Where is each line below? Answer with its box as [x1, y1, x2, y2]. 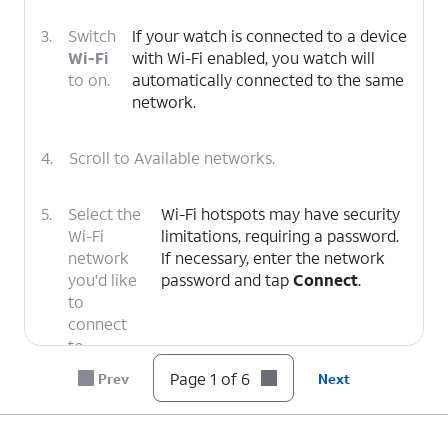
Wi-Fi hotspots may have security [160, 203, 400, 224]
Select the [68, 203, 141, 224]
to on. [68, 69, 110, 90]
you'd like [68, 269, 137, 290]
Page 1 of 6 [170, 367, 251, 389]
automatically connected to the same [132, 69, 404, 90]
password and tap [160, 269, 293, 290]
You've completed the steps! [69, 391, 273, 412]
